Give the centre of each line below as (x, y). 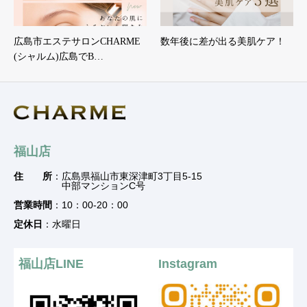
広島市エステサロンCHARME (77, 41)
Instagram (188, 264)
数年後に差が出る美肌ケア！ (223, 41)
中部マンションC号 (79, 186)
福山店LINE (51, 264)
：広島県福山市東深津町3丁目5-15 (127, 176)
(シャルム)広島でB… (59, 56)
